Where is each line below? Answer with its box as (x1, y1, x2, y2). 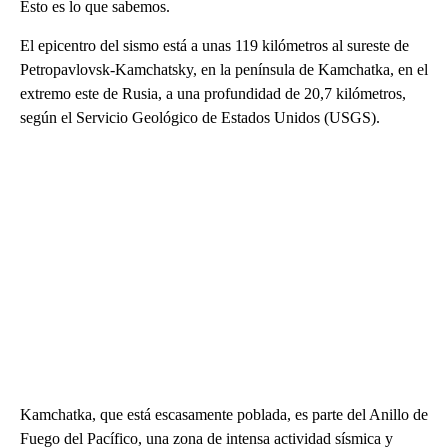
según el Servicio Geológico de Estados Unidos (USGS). (20, 108, 380, 126)
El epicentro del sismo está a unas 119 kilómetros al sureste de (20, 36, 409, 54)
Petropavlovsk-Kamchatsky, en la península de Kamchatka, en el (20, 60, 428, 78)
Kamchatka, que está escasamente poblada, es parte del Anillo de (20, 405, 428, 423)
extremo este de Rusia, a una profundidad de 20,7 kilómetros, (20, 84, 406, 102)
